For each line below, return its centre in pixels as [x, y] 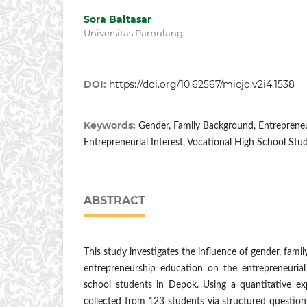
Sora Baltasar [118, 20]
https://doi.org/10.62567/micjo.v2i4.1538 [202, 85]
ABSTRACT [114, 201]
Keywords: [111, 126]
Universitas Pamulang [133, 33]
